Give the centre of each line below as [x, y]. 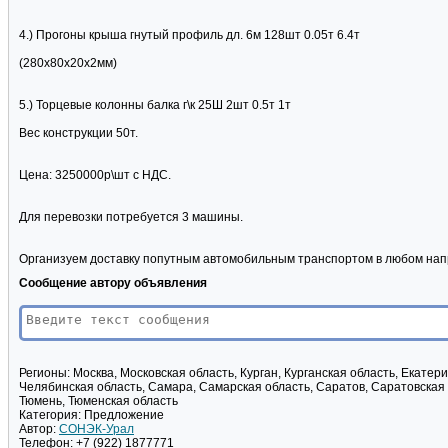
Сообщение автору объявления [113, 283]
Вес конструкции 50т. [78, 133]
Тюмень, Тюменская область [98, 401]
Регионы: [44, 373]
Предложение [122, 415]
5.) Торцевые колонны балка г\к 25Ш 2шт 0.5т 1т [155, 105]
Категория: [50, 415]
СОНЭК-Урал [96, 429]
